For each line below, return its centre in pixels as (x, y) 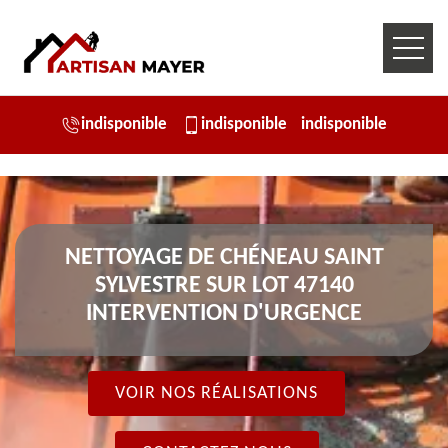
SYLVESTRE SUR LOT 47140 (224, 286)
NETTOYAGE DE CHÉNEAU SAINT (224, 258)
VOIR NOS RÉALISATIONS (216, 393)
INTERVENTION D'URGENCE (224, 314)
